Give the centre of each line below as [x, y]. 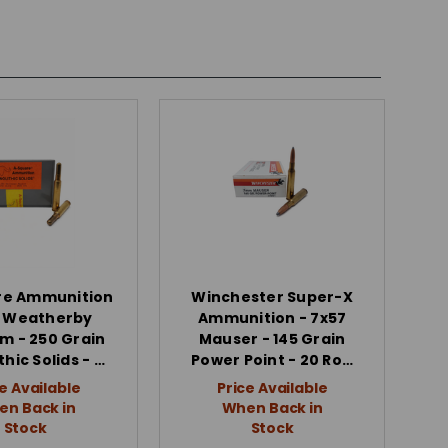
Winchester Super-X [272, 296]
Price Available [272, 387]
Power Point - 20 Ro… [272, 359]
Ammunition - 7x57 [272, 317]
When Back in [272, 407]
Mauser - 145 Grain [272, 338]
